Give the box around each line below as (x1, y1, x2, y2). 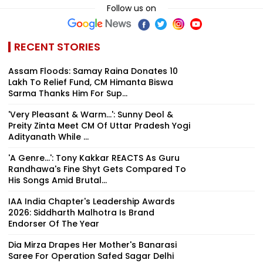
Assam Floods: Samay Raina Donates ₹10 (8, 65, 178, 77)
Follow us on (107, 2, 156, 14)
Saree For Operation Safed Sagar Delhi (8, 249, 174, 262)
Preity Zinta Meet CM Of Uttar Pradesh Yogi (8, 119, 190, 131)
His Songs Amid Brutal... (8, 174, 107, 186)
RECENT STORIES (14, 39, 100, 54)
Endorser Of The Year (8, 217, 99, 230)
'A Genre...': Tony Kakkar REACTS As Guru (8, 151, 180, 164)
